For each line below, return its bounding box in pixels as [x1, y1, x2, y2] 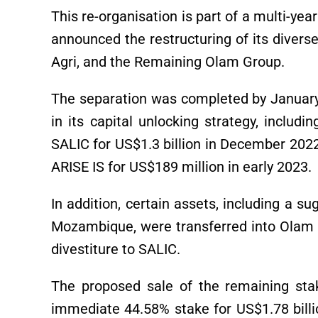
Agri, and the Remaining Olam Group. [51, 53, 285, 71]
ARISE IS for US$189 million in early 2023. [51, 158, 312, 176]
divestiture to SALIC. [51, 241, 180, 258]
